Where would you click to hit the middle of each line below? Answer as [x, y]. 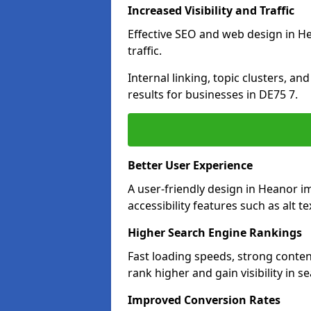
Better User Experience [190, 165]
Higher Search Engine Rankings [215, 233]
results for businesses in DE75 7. [213, 94]
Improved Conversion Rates [204, 300]
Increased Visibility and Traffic [211, 10]
